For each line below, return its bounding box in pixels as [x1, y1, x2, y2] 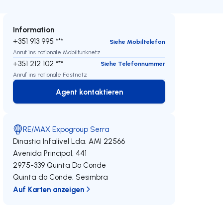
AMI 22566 [89, 136, 125, 146]
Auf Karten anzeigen [13, 184, 85, 194]
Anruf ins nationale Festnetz [13, 70, 88, 78]
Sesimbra [76, 172, 109, 182]
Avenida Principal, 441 [13, 148, 87, 158]
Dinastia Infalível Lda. [13, 136, 87, 146]
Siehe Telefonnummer [100, 60, 165, 67]
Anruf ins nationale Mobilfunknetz [13, 48, 101, 56]
